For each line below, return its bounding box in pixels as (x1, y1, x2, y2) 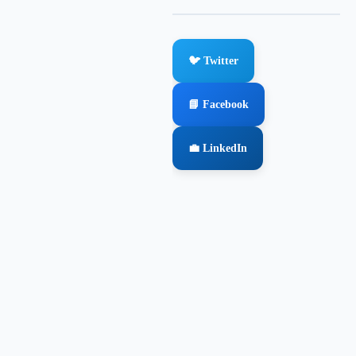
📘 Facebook (188, 99, 249, 110)
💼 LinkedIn (188, 142, 247, 154)
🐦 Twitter (188, 55, 238, 67)
